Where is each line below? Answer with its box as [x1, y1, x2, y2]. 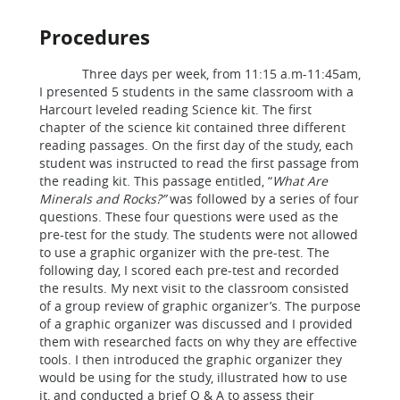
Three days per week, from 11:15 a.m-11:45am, [39, 65, 361, 82]
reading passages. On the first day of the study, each [39, 137, 354, 154]
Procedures [39, 23, 150, 50]
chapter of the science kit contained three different [39, 119, 346, 136]
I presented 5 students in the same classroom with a [39, 83, 354, 100]
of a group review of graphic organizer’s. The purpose [39, 297, 361, 314]
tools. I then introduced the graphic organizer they [39, 351, 342, 368]
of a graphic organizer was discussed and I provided [39, 315, 353, 332]
